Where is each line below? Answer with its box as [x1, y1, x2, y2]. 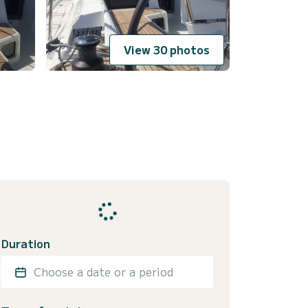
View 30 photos [124, 41, 210, 58]
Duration [1, 235, 50, 252]
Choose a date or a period [34, 263, 173, 280]
